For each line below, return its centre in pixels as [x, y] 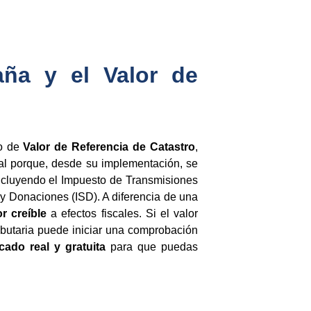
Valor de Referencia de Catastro [109, 147]
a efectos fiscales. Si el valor [123, 213]
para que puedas [152, 247]
